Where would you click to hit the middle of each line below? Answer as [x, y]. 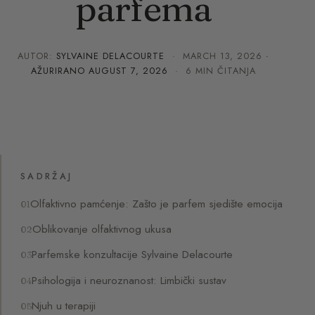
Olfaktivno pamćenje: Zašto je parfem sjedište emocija [157, 203]
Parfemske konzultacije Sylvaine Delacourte [133, 255]
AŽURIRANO [59, 71]
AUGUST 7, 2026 [128, 71]
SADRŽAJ [47, 177]
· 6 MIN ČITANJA [212, 71]
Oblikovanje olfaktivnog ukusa [102, 229]
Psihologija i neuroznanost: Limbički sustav [129, 280]
